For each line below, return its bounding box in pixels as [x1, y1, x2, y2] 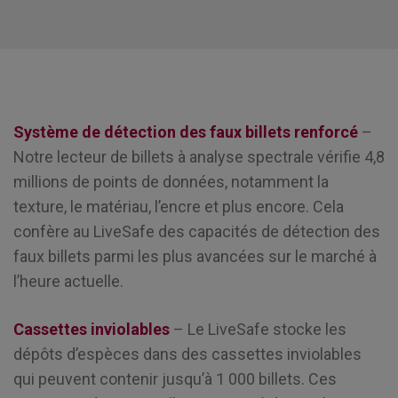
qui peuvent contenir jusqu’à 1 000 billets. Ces [13, 369, 337, 388]
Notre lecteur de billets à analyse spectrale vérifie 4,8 [13, 147, 385, 167]
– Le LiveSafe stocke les [173, 319, 346, 338]
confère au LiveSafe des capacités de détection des [13, 222, 380, 242]
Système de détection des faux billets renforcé [13, 123, 358, 142]
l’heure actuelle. [13, 272, 123, 291]
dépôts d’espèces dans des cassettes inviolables [13, 344, 362, 363]
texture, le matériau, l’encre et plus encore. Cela [13, 197, 344, 217]
